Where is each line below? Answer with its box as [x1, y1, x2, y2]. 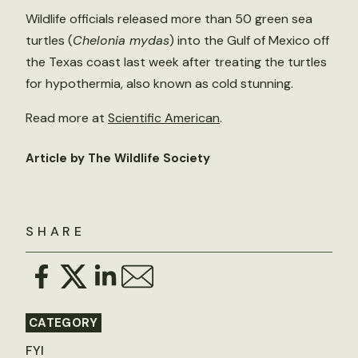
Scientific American [108, 109, 220, 126]
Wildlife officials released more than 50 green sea [26, 10, 312, 27]
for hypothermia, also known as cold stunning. [26, 75, 293, 92]
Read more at [26, 109, 108, 126]
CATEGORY [29, 315, 98, 331]
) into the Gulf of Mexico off [169, 32, 329, 49]
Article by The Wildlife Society [26, 150, 210, 166]
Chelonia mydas [73, 32, 169, 49]
